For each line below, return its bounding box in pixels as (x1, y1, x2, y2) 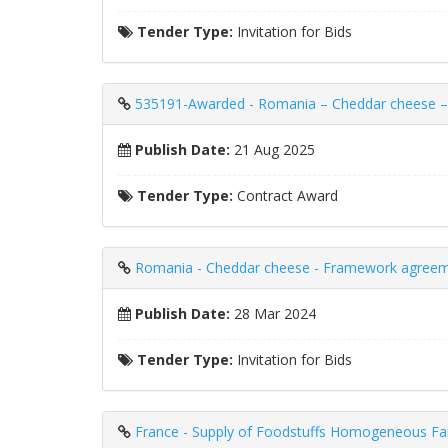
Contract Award (233, 186, 338, 205)
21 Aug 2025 (230, 140, 315, 159)
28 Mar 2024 (230, 304, 316, 323)
